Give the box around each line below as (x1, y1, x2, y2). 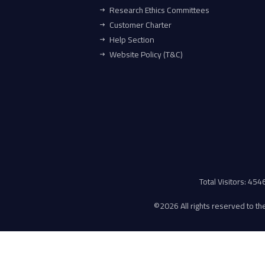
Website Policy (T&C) (109, 47, 183, 63)
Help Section (109, 32, 154, 48)
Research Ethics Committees (109, 2, 209, 18)
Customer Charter (109, 17, 172, 33)
